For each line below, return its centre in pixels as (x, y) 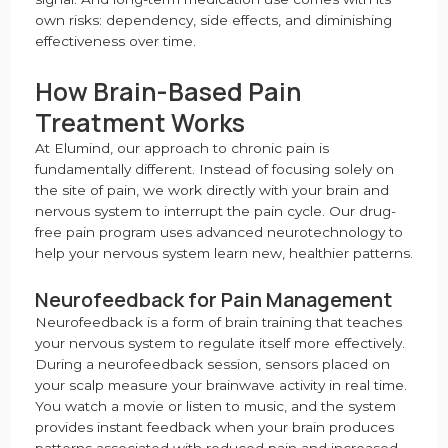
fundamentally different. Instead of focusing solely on (214, 169)
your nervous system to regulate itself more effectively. (220, 343)
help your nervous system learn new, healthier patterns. (224, 253)
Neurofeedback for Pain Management (213, 300)
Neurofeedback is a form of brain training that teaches (218, 322)
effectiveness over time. (115, 41)
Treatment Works (140, 123)
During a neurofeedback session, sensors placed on (212, 364)
